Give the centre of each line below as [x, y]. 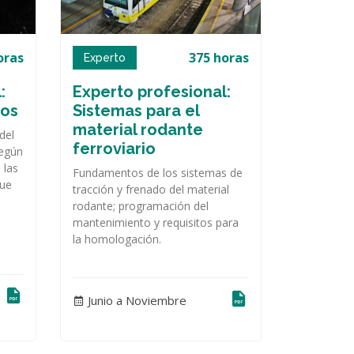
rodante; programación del [141, 205]
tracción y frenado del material [151, 189]
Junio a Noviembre [136, 301]
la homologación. [117, 239]
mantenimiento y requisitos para [156, 222]
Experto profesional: [152, 91]
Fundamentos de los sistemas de [158, 172]
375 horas [219, 57]
